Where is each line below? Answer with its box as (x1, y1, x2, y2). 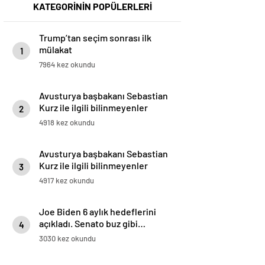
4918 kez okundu (39, 118, 95, 128)
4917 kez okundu (39, 176, 94, 186)
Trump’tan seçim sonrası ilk (39, 32, 151, 44)
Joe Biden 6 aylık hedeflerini (39, 206, 156, 218)
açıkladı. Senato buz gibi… (39, 218, 146, 230)
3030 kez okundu (39, 234, 96, 244)
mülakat (39, 44, 72, 56)
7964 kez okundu (39, 60, 95, 70)
